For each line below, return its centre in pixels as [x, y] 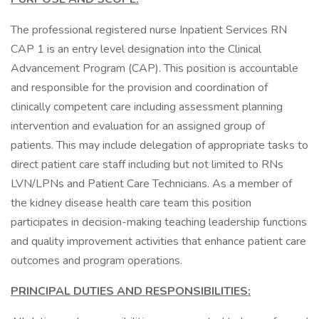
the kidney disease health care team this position [131, 203]
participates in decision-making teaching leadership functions [159, 222]
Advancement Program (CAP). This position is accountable [155, 68]
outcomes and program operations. [96, 261]
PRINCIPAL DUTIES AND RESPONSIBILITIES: [131, 291]
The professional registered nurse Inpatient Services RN [149, 30]
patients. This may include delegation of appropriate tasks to [159, 145]
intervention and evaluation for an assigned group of [138, 126]
